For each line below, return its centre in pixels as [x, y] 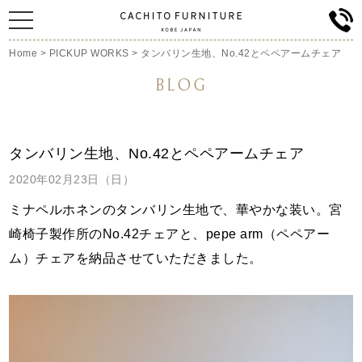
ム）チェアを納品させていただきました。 [136, 258]
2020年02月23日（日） [72, 179]
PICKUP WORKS [89, 53]
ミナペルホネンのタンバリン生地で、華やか [143, 210]
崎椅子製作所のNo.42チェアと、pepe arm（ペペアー [170, 234]
